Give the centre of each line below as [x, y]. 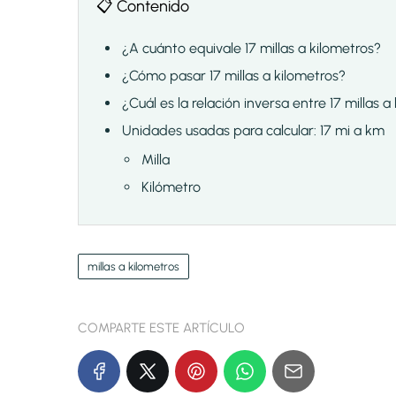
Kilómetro [171, 187]
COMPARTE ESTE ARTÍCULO [161, 328]
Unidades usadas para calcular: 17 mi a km [253, 131]
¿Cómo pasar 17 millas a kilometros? [234, 76]
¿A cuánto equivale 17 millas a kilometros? [251, 49]
